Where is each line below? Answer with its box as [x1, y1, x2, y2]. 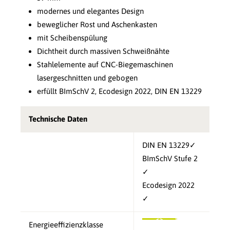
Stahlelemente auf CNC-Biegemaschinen [37, 60, 173, 69]
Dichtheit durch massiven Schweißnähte [37, 47, 169, 56]
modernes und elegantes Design [37, 7, 144, 16]
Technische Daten [29, 114, 87, 124]
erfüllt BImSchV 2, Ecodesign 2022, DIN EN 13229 [37, 87, 202, 96]
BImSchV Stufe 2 [142, 154, 198, 163]
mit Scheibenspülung [37, 33, 107, 43]
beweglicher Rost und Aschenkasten [37, 20, 157, 29]
